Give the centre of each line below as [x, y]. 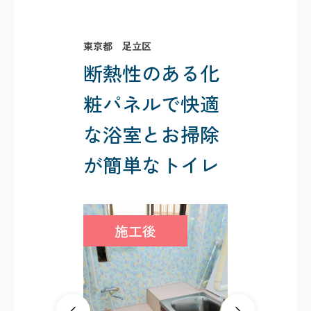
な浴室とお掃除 [151, 134]
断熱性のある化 [151, 73]
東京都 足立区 [117, 46]
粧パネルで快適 [151, 103]
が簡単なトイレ [151, 165]
